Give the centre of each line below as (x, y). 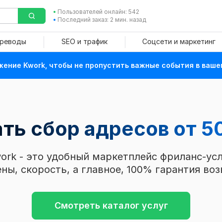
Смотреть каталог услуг (111, 205)
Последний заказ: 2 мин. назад (102, 20)
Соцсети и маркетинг (179, 41)
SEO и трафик (84, 41)
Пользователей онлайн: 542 (98, 12)
